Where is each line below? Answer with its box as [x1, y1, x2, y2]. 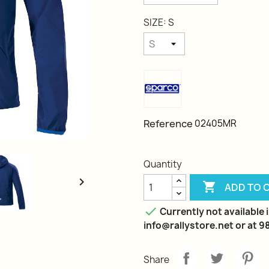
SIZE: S [144, 16, 174, 29]
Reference [144, 117, 193, 130]
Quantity [144, 158, 182, 171]
